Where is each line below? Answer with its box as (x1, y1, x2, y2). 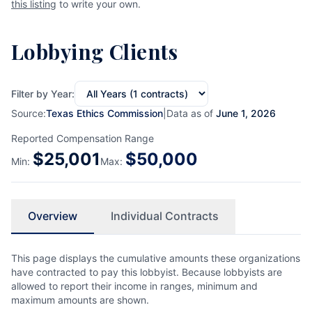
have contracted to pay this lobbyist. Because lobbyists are (11, 266, 282, 278)
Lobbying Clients (11, 38, 178, 65)
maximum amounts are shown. (11, 294, 149, 306)
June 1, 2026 (216, 107, 276, 119)
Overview (28, 209, 77, 223)
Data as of (166, 107, 216, 119)
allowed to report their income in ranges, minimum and (11, 280, 258, 292)
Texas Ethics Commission (46, 107, 163, 119)
